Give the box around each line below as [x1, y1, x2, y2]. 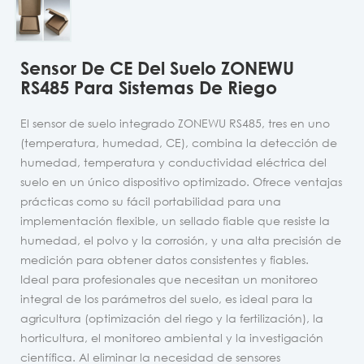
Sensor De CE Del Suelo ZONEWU [20, 56, 294, 79]
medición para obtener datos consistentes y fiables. [20, 252, 309, 266]
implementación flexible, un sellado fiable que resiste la [20, 213, 330, 227]
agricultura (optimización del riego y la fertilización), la [20, 310, 323, 325]
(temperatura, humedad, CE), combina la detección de [20, 135, 337, 149]
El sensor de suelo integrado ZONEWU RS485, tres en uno [20, 115, 330, 130]
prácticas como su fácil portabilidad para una [20, 193, 281, 208]
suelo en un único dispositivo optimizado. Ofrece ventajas [20, 174, 342, 188]
